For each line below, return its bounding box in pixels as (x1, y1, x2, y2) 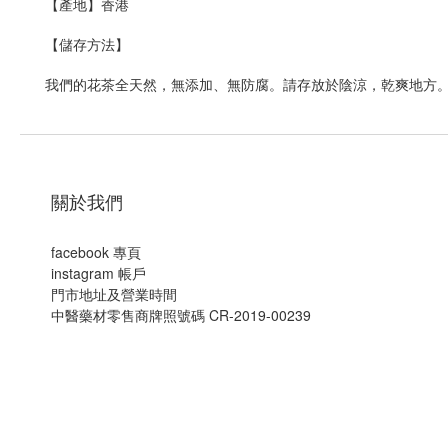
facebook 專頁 (51, 242, 141, 262)
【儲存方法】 (45, 34, 129, 54)
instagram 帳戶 (51, 263, 146, 283)
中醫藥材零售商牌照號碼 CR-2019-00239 (51, 305, 311, 325)
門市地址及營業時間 (51, 284, 177, 304)
